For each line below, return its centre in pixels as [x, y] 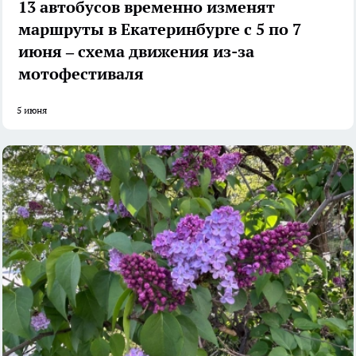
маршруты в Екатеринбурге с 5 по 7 [160, 30]
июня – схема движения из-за [136, 52]
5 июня [32, 110]
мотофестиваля [81, 74]
